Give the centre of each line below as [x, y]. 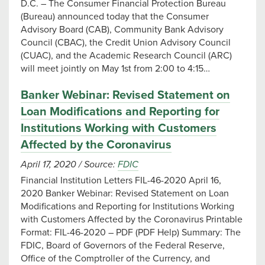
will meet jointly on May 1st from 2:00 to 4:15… [115, 69]
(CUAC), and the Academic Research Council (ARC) [126, 56]
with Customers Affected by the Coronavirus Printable [132, 219]
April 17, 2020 [50, 164]
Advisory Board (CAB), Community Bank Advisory [122, 30]
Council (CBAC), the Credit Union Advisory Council [126, 43]
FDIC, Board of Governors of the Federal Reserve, [123, 245]
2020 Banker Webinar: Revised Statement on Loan [125, 193]
